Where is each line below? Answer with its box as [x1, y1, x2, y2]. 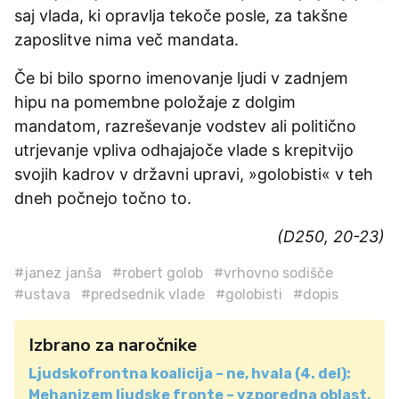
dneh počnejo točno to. [14, 188, 196, 208]
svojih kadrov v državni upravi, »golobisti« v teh [14, 164, 373, 183]
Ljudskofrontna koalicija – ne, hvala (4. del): [28, 364, 351, 382]
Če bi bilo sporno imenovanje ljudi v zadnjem [14, 68, 348, 87]
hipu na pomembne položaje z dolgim [14, 92, 296, 111]
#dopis [293, 285, 338, 303]
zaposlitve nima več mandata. [14, 29, 243, 49]
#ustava [14, 285, 70, 303]
